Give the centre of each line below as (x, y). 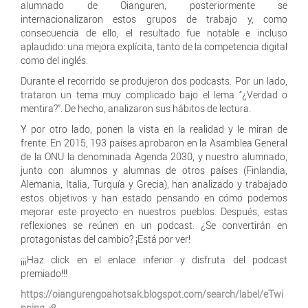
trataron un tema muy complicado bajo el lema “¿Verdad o (154, 95)
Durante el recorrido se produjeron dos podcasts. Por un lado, (154, 81)
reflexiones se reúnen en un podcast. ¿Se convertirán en (154, 225)
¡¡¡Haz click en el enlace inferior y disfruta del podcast (154, 260)
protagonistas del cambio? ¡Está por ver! (106, 239)
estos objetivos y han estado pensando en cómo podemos (154, 198)
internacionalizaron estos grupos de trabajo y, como (154, 19)
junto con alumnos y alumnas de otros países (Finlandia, (154, 170)
